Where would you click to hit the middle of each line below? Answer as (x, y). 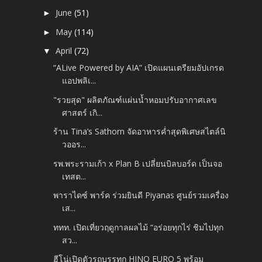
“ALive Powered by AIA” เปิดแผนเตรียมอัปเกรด (139, 68)
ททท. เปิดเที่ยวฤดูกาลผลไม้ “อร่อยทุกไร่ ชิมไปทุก (139, 227)
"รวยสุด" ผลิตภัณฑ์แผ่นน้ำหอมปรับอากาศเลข (135, 99)
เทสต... (74, 176)
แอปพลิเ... (79, 81)
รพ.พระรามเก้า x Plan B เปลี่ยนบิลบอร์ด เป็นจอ (138, 163)
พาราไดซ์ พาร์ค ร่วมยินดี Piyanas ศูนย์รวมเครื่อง (141, 195)
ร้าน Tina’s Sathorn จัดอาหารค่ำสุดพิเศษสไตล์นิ (140, 132)
